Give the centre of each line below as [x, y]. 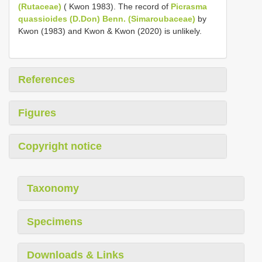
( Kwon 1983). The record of [116, 6]
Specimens [55, 221]
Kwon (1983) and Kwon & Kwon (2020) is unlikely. [110, 31]
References [46, 79]
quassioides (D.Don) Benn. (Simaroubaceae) [107, 18]
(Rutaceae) [40, 6]
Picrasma [189, 6]
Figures [37, 113]
